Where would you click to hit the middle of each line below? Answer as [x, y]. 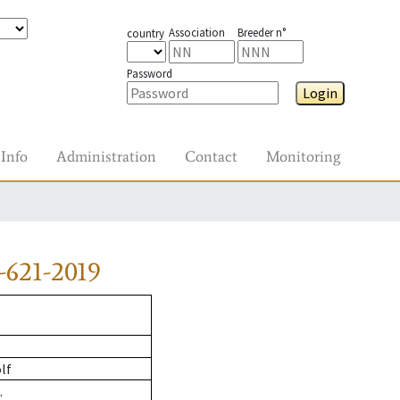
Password [149, 73]
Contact [211, 156]
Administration [106, 156]
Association [196, 32]
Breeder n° [261, 32]
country [145, 33]
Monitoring [303, 156]
